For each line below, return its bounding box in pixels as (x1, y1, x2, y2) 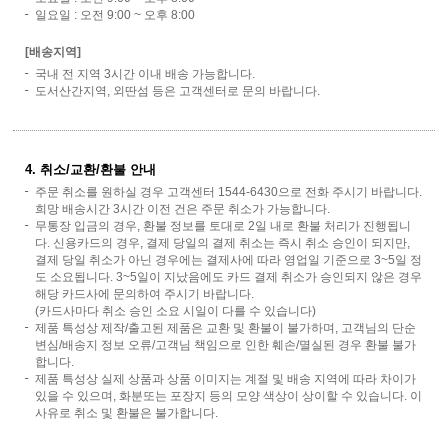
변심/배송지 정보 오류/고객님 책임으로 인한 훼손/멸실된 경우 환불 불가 (35, 338, 416, 353)
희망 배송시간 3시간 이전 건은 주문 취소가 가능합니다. (35, 202, 330, 217)
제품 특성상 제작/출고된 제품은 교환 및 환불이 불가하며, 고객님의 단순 (35, 321, 416, 336)
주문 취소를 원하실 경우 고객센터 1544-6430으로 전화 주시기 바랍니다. (35, 185, 422, 200)
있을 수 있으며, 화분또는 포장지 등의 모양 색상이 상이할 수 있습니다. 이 (35, 389, 422, 404)
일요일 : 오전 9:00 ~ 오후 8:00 (35, 8, 195, 23)
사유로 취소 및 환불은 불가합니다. (35, 406, 218, 421)
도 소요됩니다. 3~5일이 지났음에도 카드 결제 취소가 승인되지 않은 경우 (35, 270, 422, 285)
